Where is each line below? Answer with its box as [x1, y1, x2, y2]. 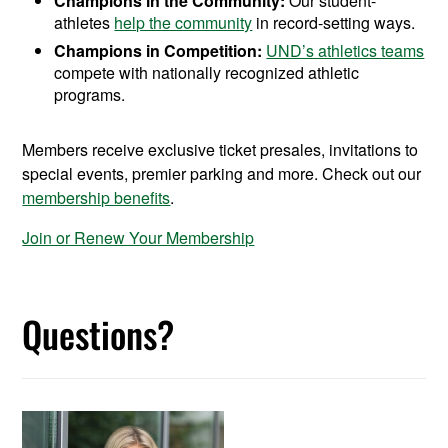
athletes [54, 10, 115, 34]
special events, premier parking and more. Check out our [22, 161, 422, 185]
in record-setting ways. [252, 10, 416, 34]
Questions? [22, 306, 175, 360]
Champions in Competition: [54, 38, 267, 62]
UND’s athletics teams [266, 38, 425, 62]
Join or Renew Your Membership [22, 225, 255, 249]
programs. [54, 82, 130, 106]
